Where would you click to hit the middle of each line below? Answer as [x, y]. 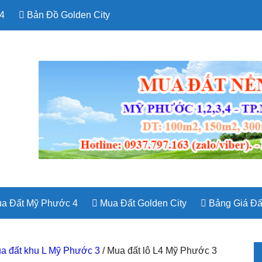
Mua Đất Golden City [142, 203]
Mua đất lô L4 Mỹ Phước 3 [161, 251]
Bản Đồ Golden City [67, 15]
